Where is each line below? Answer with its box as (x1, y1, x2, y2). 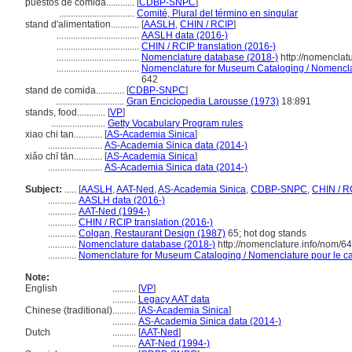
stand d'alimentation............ (25, 19, 141, 30)
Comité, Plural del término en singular (137, 8, 298, 19)
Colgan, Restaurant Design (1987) (79, 228, 225, 239)
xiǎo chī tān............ (25, 151, 104, 162)
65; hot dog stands (225, 228, 306, 239)
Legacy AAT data (138, 294, 210, 305)
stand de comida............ (25, 85, 126, 96)
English (25, 283, 57, 294)
